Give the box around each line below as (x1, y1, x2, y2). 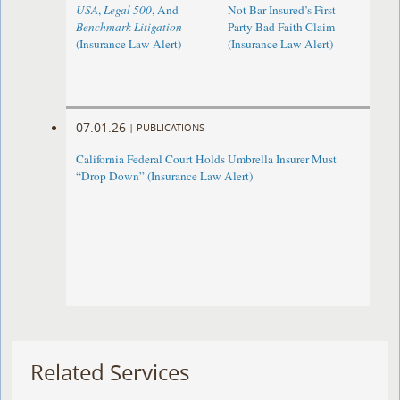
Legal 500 (104, 2, 153, 19)
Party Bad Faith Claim (227, 19, 335, 36)
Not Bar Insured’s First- (227, 2, 339, 19)
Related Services (30, 358, 190, 387)
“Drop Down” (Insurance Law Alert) (76, 168, 254, 185)
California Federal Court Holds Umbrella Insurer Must (76, 151, 337, 168)
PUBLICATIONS (137, 120, 205, 134)
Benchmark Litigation (76, 19, 183, 36)
